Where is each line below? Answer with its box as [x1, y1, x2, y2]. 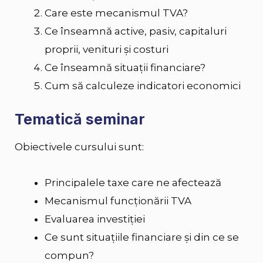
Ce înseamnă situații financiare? [45, 62, 205, 74]
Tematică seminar [15, 110, 145, 128]
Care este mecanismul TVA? [45, 7, 188, 19]
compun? [45, 249, 94, 262]
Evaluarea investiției [45, 213, 145, 225]
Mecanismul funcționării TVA [45, 195, 191, 207]
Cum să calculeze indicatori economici [45, 80, 241, 92]
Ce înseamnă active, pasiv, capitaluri [45, 25, 227, 38]
